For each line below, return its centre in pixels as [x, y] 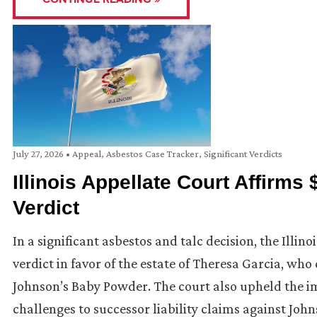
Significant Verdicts [243, 154]
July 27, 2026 [39, 154]
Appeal [87, 154]
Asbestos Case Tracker [152, 154]
